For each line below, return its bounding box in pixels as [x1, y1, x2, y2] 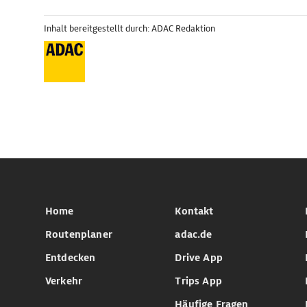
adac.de [175, 228, 212, 241]
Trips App [175, 275, 222, 287]
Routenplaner [45, 228, 112, 241]
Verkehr [45, 275, 83, 287]
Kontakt [175, 205, 214, 217]
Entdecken [45, 251, 96, 264]
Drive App [175, 251, 223, 264]
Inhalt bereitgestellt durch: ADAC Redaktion [44, 23, 215, 34]
